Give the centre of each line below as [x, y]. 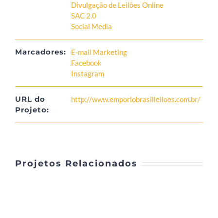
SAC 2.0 [84, 15]
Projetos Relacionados [77, 163]
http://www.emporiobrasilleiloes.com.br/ [136, 99]
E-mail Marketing [99, 52]
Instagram [88, 73]
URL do [30, 99]
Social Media [92, 26]
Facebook [87, 63]
